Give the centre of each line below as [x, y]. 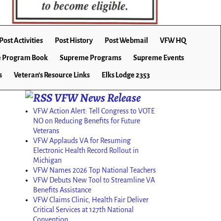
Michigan [47, 161]
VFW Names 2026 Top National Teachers [94, 170]
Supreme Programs [91, 57]
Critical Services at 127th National [83, 210]
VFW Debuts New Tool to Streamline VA [94, 180]
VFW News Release [97, 97]
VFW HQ [173, 40]
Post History [74, 40]
